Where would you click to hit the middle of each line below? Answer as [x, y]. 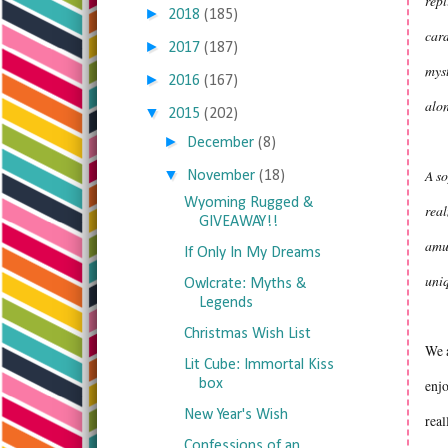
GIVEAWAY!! [238, 222]
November [221, 176]
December [221, 143]
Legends [225, 303]
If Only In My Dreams [252, 253]
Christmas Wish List [247, 334]
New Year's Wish [235, 415]
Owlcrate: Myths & [245, 284]
